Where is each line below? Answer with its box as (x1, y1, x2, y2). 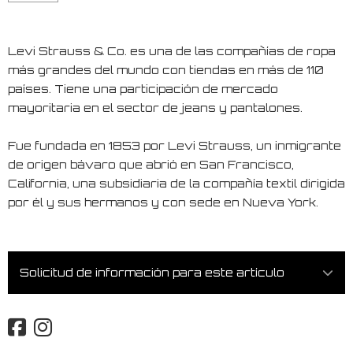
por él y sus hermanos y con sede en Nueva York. (8, 195, 318, 209)
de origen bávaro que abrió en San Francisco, (8, 157, 294, 171)
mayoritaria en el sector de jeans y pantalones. (8, 100, 303, 114)
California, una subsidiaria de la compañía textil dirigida (8, 176, 345, 190)
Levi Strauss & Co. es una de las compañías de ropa (8, 43, 336, 58)
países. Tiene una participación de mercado (8, 81, 278, 95)
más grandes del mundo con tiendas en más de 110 (8, 62, 324, 76)
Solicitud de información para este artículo (20, 265, 284, 279)
